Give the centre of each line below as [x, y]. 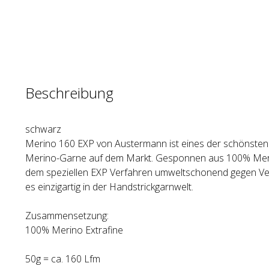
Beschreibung [69, 93]
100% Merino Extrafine [74, 230]
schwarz [43, 129]
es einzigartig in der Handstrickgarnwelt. [109, 187]
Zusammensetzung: [67, 216]
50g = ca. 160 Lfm [63, 259]
